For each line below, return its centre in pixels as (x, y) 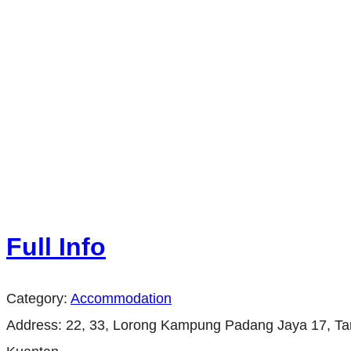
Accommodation (121, 298)
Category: (38, 298)
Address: (36, 325)
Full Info (56, 247)
